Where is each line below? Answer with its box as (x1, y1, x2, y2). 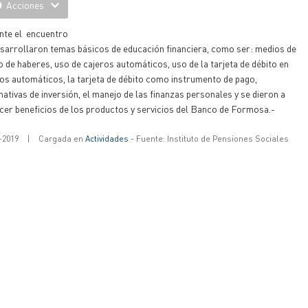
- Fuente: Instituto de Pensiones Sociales (128, 133, 289, 144)
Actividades (85, 133, 129, 144)
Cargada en (38, 133, 85, 144)
